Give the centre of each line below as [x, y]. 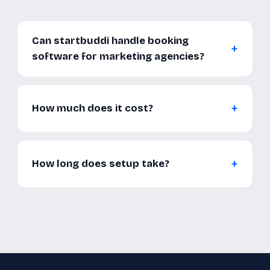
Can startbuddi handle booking [110, 41]
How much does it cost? [93, 108]
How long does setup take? [101, 164]
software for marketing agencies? [118, 56]
